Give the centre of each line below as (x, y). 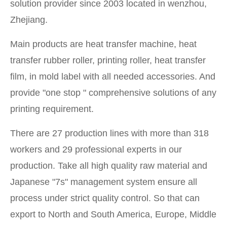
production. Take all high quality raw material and (109, 166)
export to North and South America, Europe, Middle (113, 215)
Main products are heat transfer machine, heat (103, 44)
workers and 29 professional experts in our (96, 150)
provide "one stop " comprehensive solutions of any (113, 93)
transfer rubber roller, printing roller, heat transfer (108, 61)
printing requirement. (52, 109)
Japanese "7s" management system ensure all (104, 182)
